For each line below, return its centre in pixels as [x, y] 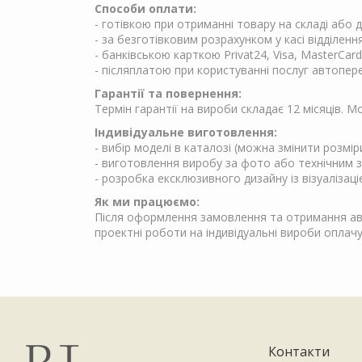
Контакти [299, 351]
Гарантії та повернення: [168, 93]
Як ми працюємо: [147, 201]
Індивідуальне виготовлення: [186, 132]
